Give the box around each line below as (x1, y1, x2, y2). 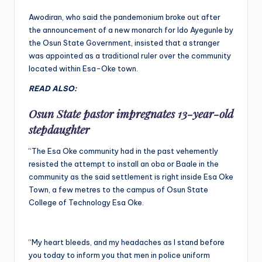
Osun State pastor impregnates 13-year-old (29, 106, 233, 122)
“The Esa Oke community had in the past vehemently (29, 146, 218, 156)
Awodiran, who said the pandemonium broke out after (29, 12, 220, 22)
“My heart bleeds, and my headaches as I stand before (29, 237, 225, 247)
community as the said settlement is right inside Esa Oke (29, 172, 233, 182)
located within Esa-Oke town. (29, 63, 138, 73)
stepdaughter (29, 122, 89, 137)
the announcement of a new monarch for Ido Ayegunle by (29, 25, 233, 35)
